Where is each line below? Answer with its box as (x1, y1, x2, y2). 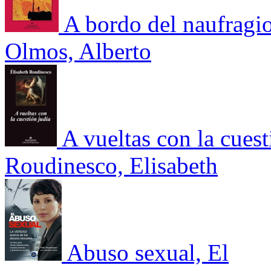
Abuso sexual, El (67, 239, 229, 266)
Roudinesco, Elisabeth (5, 152, 218, 178)
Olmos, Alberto (5, 38, 151, 64)
